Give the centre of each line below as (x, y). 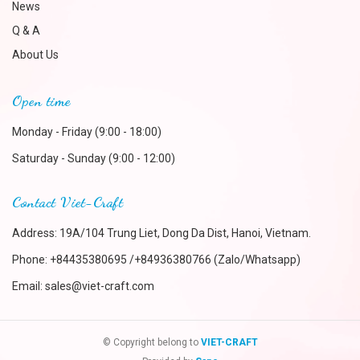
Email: (29, 286)
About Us (35, 55)
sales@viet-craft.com (100, 286)
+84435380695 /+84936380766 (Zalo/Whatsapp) (175, 260)
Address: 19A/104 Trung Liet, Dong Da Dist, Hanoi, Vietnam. (162, 233)
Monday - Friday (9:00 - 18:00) (87, 132)
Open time (41, 100)
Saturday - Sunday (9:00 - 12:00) (94, 158)
